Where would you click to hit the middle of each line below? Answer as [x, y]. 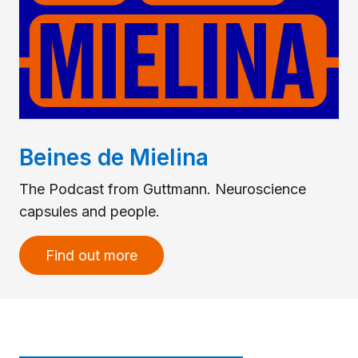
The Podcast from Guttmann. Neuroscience [163, 189]
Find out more [91, 255]
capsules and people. [89, 211]
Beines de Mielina [114, 157]
